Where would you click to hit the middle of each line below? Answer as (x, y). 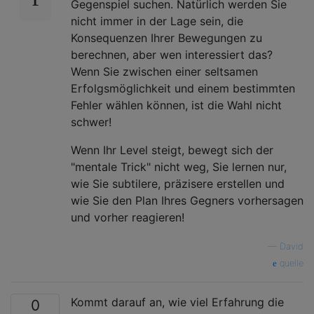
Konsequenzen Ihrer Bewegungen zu (166, 37)
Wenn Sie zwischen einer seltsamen (164, 71)
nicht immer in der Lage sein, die (157, 21)
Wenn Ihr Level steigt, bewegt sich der (172, 150)
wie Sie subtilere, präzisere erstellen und (178, 183)
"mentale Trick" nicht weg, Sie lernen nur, (179, 166)
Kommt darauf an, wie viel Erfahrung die (177, 302)
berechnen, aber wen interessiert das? (172, 54)
